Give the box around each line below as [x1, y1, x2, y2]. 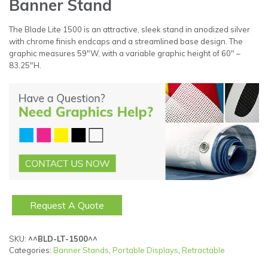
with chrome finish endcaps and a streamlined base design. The [9, 36, 243, 47]
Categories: [9, 245, 53, 255]
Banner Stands [53, 245, 109, 255]
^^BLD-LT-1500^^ [28, 234, 98, 244]
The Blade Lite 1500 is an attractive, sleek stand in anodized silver [9, 25, 250, 35]
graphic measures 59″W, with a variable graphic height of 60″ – [9, 48, 240, 59]
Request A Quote [30, 199, 104, 212]
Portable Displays [112, 245, 178, 255]
